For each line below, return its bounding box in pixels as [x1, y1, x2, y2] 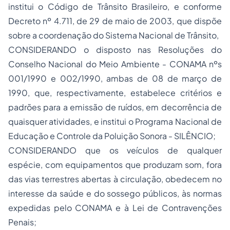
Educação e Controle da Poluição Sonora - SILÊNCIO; [8, 130, 216, 141]
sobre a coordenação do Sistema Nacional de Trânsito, [8, 30, 219, 41]
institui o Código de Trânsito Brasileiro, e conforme [8, 1, 222, 12]
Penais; [8, 217, 36, 227]
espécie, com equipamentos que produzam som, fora [8, 159, 222, 170]
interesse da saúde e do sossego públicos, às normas [8, 188, 222, 199]
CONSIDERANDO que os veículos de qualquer [8, 145, 222, 156]
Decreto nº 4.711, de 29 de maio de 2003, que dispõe [8, 15, 222, 26]
